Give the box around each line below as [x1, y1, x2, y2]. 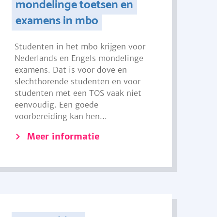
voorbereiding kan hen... [15, 111, 108, 121]
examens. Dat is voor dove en [15, 65, 127, 75]
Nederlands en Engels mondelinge [15, 53, 144, 63]
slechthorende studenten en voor [15, 77, 141, 86]
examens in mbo [15, 12, 98, 31]
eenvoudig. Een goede [15, 100, 99, 109]
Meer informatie [27, 131, 100, 142]
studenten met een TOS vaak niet [15, 88, 142, 98]
